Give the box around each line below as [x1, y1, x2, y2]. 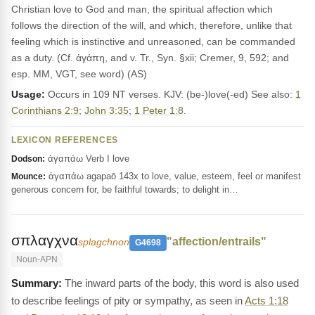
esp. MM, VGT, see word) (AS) [11, 68, 147, 79]
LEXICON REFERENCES [11, 135, 119, 145]
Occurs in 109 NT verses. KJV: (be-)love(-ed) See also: [45, 89, 295, 100]
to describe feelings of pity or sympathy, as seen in [11, 295, 245, 307]
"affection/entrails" [167, 236, 266, 247]
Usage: [11, 89, 45, 100]
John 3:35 [84, 105, 129, 116]
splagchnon [78, 236, 129, 247]
